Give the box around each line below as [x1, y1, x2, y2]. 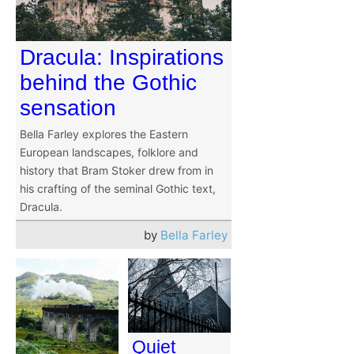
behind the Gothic [20, 70, 197, 96]
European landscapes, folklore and [20, 145, 198, 160]
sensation [20, 96, 116, 121]
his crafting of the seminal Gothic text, [20, 182, 216, 196]
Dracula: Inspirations [20, 45, 224, 70]
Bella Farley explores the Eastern [20, 127, 188, 141]
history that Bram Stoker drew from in [20, 164, 213, 178]
